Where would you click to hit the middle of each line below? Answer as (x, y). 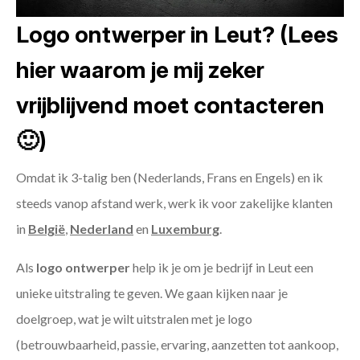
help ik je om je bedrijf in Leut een (222, 268)
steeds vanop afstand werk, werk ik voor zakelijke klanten (174, 203)
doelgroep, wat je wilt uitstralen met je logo (134, 319)
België (47, 229)
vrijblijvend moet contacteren (170, 106)
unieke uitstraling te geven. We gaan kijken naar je (152, 293)
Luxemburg (185, 229)
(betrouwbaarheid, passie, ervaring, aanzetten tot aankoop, (177, 345)
